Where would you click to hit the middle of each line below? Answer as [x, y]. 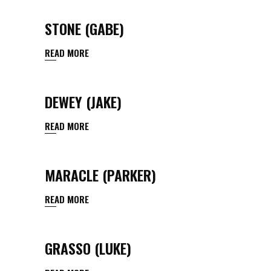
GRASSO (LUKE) [88, 248]
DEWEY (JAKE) [83, 101]
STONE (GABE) [84, 28]
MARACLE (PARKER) [100, 175]
